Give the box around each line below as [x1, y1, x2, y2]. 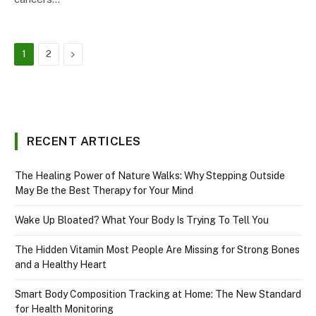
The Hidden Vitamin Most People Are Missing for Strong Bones [15, 244, 300, 255]
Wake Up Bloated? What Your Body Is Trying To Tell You [15, 214, 269, 226]
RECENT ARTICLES [27, 134, 141, 148]
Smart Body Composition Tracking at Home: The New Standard [15, 288, 301, 300]
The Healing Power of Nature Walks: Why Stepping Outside [15, 170, 285, 181]
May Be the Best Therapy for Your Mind [15, 185, 193, 196]
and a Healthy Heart [15, 259, 107, 270]
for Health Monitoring [15, 303, 114, 315]
